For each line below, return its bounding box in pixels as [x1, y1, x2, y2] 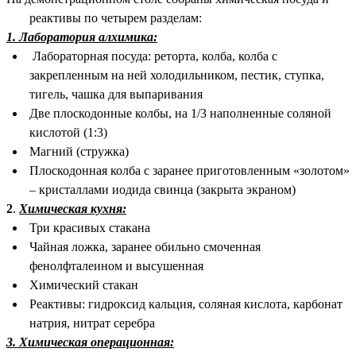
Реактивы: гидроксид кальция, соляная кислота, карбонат [29, 297, 342, 311]
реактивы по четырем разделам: [29, 11, 202, 25]
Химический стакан [29, 278, 138, 292]
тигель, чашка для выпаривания [29, 87, 203, 102]
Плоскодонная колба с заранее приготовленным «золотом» [29, 164, 350, 178]
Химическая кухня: [19, 202, 126, 216]
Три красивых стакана [29, 221, 150, 235]
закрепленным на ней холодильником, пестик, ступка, [29, 68, 324, 83]
